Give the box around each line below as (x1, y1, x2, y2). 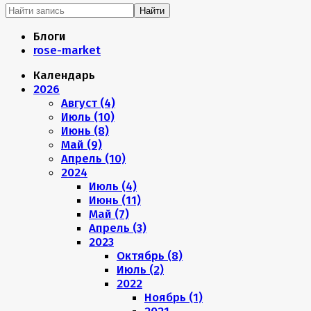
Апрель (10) (61, 151, 126, 165)
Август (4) (61, 96, 115, 110)
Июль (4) (89, 179, 137, 193)
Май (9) (61, 137, 102, 151)
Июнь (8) (61, 124, 109, 137)
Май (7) (89, 207, 129, 221)
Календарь (33, 68, 95, 82)
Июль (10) (61, 110, 115, 124)
